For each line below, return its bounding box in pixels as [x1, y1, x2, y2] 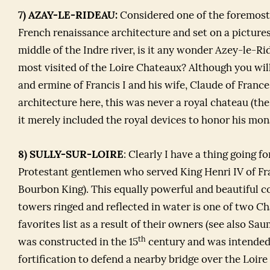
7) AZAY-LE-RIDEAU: [18, 11, 118, 21]
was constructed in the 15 [18, 237, 138, 248]
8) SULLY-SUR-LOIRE [18, 150, 124, 160]
